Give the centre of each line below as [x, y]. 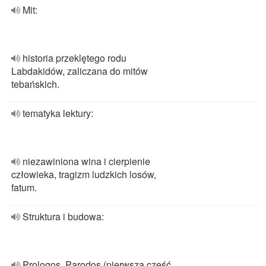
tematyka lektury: [58, 113]
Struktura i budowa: [63, 216]
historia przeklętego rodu [75, 58]
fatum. [24, 187]
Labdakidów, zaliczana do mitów [80, 71]
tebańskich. [35, 84]
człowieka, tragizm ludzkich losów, [84, 174]
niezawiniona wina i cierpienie [86, 161]
